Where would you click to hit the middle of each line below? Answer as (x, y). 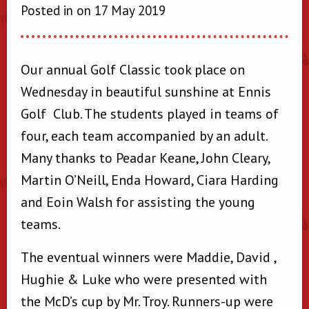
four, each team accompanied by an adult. (144, 136)
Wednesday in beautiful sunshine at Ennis (146, 92)
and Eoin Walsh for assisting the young (138, 202)
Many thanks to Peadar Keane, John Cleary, (145, 158)
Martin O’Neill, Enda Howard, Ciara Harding (150, 180)
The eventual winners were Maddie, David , (148, 257)
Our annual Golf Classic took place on (133, 70)
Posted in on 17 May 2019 (93, 10)
